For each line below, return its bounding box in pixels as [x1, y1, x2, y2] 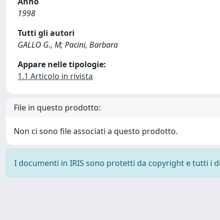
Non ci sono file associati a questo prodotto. [14, 126, 178, 137]
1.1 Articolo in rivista [18, 71, 93, 82]
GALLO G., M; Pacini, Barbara [18, 39, 118, 50]
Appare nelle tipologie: [18, 59, 106, 70]
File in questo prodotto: [14, 102, 101, 113]
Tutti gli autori [18, 27, 75, 38]
